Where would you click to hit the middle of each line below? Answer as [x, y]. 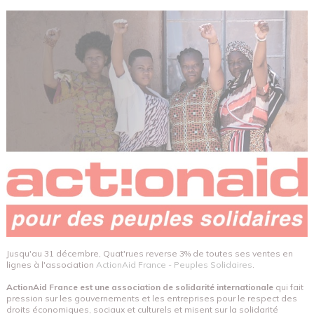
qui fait [288, 287]
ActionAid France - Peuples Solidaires [174, 264]
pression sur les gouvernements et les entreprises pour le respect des [152, 298]
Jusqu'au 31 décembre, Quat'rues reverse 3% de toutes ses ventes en [150, 253]
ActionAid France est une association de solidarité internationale [140, 287]
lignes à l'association [51, 264]
